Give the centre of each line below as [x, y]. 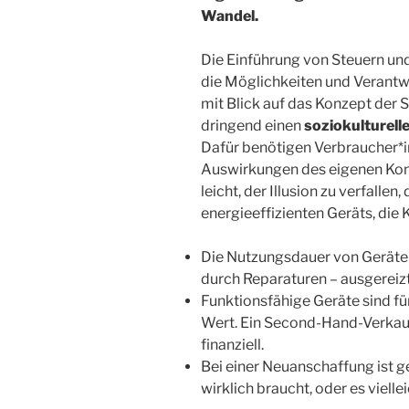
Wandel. [230, 16]
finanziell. [232, 345]
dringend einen [252, 126]
